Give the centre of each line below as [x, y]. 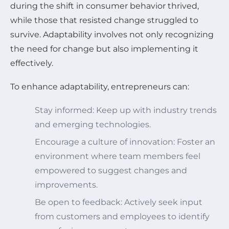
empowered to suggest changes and [111, 170]
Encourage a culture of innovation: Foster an [125, 142]
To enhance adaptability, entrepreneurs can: [100, 86]
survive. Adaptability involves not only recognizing [112, 34]
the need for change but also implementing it [104, 49]
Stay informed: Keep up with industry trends [126, 110]
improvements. [66, 185]
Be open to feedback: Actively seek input [119, 202]
